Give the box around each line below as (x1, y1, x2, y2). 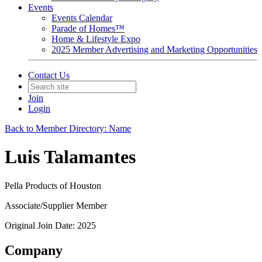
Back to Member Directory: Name (5, 123, 131, 133)
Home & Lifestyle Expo (51, 34, 140, 44)
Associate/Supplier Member (5, 200, 107, 211)
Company (5, 242, 63, 258)
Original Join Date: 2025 (5, 220, 96, 230)
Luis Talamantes (5, 146, 136, 168)
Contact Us (28, 70, 70, 80)
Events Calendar (51, 13, 112, 23)
